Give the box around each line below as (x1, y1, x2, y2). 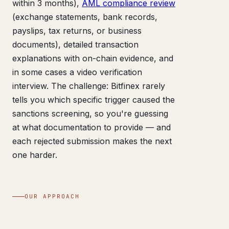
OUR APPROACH (25, 192, 80, 200)
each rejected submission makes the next (12, 135, 172, 146)
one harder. (12, 149, 57, 160)
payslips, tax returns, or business (12, 25, 142, 36)
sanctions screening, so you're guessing (12, 108, 168, 119)
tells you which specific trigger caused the (12, 94, 175, 105)
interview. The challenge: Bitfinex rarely (12, 80, 165, 91)
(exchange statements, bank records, (12, 11, 157, 22)
